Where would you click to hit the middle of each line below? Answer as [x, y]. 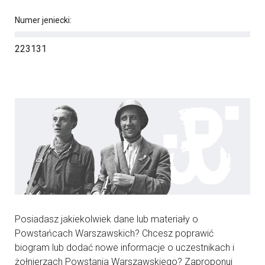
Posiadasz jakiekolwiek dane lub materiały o [106, 219]
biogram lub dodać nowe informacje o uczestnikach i [125, 247]
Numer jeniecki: [43, 20]
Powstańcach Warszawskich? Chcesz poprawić [114, 233]
